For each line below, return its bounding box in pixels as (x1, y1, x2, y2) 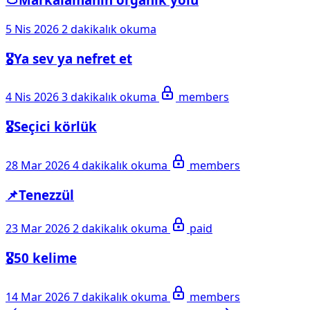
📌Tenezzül (6, 185, 74, 203)
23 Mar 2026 (6, 221, 70, 237)
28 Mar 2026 (6, 157, 70, 173)
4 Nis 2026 (6, 89, 59, 105)
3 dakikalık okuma (62, 89, 159, 105)
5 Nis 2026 (6, 21, 59, 37)
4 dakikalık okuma (73, 157, 170, 173)
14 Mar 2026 (6, 289, 70, 304)
